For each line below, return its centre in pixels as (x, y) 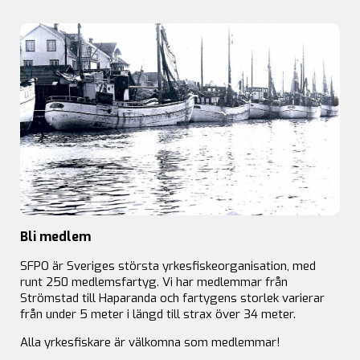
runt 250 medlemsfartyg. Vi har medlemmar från (154, 282)
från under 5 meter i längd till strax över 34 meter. (158, 315)
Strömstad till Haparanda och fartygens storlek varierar (172, 299)
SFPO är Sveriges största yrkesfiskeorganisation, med (168, 266)
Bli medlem (55, 237)
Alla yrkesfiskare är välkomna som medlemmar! (150, 343)
